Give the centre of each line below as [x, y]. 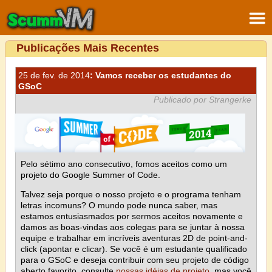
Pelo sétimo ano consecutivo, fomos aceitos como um [124, 164]
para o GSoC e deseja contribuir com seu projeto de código [135, 260]
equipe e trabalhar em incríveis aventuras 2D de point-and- [134, 238]
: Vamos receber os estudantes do [161, 75]
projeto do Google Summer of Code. [90, 175]
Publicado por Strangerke [202, 100]
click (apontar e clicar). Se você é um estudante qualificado [134, 249]
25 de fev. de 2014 [54, 75]
